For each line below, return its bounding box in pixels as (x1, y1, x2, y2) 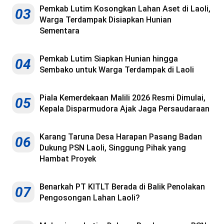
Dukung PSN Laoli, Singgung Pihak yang (39, 142, 186, 152)
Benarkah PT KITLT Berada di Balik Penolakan (39, 181, 205, 191)
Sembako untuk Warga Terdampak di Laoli (39, 64, 194, 74)
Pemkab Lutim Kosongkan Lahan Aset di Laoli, (39, 3, 210, 13)
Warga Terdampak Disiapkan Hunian (39, 14, 171, 24)
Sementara (39, 25, 79, 35)
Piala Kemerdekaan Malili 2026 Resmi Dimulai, (39, 92, 205, 102)
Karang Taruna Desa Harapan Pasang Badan (39, 131, 202, 141)
